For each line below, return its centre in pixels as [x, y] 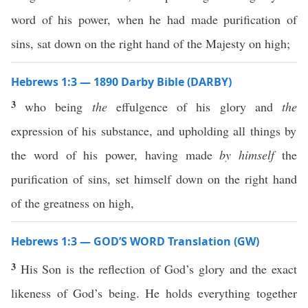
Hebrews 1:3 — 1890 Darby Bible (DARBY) [121, 82]
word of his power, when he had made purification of [154, 19]
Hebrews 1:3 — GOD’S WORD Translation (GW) [135, 241]
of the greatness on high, [73, 203]
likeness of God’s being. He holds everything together [154, 293]
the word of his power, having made [115, 155]
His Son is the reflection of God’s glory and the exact [159, 269]
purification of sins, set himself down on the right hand [154, 179]
